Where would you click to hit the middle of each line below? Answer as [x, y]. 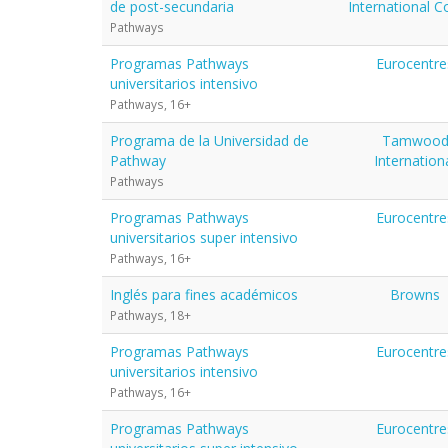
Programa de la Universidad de [209, 140]
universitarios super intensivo [204, 237]
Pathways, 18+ [150, 314]
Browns [415, 294]
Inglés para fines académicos [204, 294]
